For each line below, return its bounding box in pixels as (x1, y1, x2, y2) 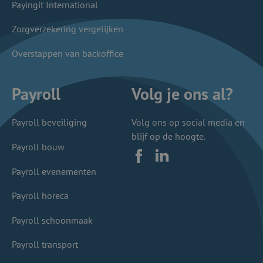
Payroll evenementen (12, 165, 96, 177)
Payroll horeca (12, 190, 69, 202)
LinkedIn (159, 154, 194, 167)
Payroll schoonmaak (12, 214, 93, 226)
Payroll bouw (12, 141, 65, 153)
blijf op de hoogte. (131, 130, 205, 143)
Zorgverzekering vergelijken (12, 23, 123, 35)
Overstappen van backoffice (12, 47, 123, 59)
